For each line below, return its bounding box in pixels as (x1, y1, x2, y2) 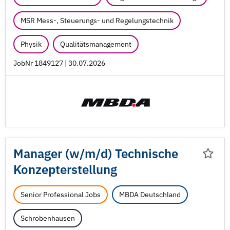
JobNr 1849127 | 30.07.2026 (13, 59, 105, 68)
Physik (21, 40, 42, 49)
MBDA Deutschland (119, 190, 181, 199)
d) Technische (101, 145, 178, 162)
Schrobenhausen (21, 214, 75, 223)
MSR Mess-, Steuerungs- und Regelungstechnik (21, 16, 174, 25)
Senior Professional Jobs (21, 190, 101, 199)
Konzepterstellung (13, 161, 117, 178)
